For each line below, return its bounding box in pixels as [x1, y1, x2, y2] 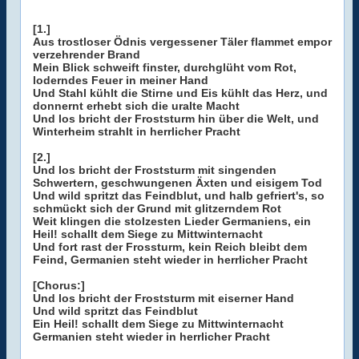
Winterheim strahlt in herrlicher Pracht [33, 125, 240, 138]
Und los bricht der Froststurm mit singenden [33, 163, 276, 176]
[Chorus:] [33, 279, 85, 292]
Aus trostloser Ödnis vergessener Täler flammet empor [33, 35, 332, 48]
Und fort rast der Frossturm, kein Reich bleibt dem [33, 240, 307, 253]
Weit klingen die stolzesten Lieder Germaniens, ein [33, 215, 311, 228]
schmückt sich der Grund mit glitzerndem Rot [33, 202, 281, 215]
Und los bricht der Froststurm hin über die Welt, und [33, 112, 319, 125]
